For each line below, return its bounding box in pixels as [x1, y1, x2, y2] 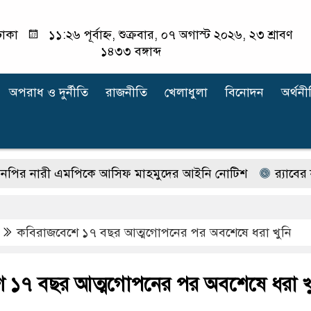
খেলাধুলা [165, 85, 208, 100]
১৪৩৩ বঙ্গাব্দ [100, 44, 161, 59]
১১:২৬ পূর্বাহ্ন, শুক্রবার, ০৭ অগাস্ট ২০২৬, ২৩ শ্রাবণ [44, 27, 293, 42]
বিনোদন [225, 85, 264, 100]
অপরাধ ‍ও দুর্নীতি [9, 85, 88, 100]
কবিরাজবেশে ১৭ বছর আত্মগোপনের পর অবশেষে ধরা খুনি [17, 225, 292, 240]
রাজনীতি [106, 85, 147, 100]
